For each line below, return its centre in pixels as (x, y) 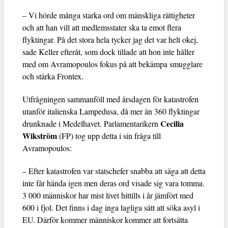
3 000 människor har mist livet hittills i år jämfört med (108, 195)
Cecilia (172, 123)
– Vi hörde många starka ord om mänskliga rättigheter (109, 15)
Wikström (40, 135)
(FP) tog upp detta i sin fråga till (109, 135)
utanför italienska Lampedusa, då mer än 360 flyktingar (111, 111)
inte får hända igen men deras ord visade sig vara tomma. (113, 183)
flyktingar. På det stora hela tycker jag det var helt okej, (110, 39)
